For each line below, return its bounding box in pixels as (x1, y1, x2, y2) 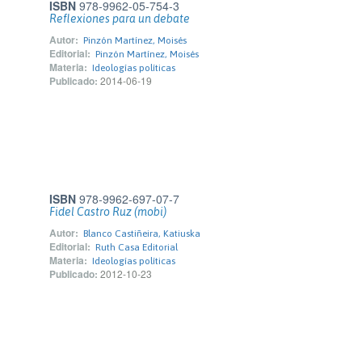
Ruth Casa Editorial (95, 242, 178, 253)
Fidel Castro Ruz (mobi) (49, 205, 166, 218)
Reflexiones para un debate (49, 12, 190, 25)
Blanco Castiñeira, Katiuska (83, 228, 200, 239)
